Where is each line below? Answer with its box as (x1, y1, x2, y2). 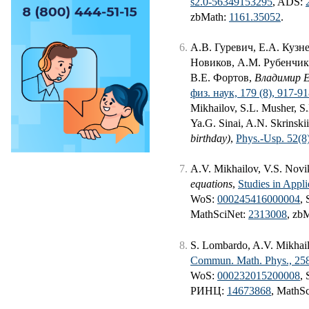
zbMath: (190, 10, 229, 23)
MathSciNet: (190, 208, 248, 221)
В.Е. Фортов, (190, 71, 255, 83)
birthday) (190, 132, 230, 144)
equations (190, 178, 232, 190)
